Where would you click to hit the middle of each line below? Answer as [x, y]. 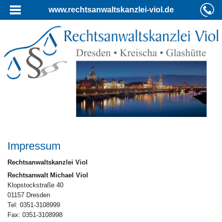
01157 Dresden [29, 195]
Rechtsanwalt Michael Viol [48, 175]
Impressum [34, 146]
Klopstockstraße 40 [35, 185]
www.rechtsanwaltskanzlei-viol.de [111, 10]
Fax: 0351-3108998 [35, 215]
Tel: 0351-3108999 [34, 205]
